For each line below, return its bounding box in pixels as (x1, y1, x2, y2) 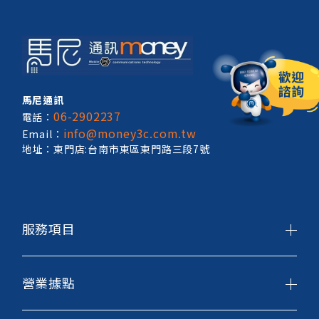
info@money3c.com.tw (63, 125, 197, 142)
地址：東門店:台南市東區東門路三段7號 (21, 142, 210, 157)
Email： (21, 127, 63, 142)
